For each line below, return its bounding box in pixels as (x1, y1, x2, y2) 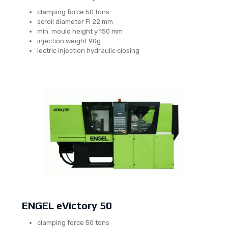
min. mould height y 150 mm (37, 27, 123, 35)
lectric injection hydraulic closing (37, 47, 139, 54)
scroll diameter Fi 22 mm (37, 18, 113, 25)
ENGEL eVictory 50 (22, 199, 112, 211)
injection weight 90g (37, 37, 101, 45)
